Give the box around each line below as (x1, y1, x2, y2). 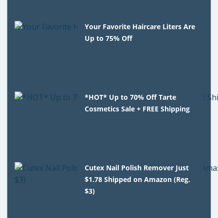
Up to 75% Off (85, 33, 133, 43)
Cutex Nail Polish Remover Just (85, 163, 189, 172)
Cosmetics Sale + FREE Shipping (85, 104, 190, 113)
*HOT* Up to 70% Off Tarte (85, 92, 177, 102)
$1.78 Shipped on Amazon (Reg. (85, 174, 191, 184)
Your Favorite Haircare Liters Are (85, 21, 196, 31)
